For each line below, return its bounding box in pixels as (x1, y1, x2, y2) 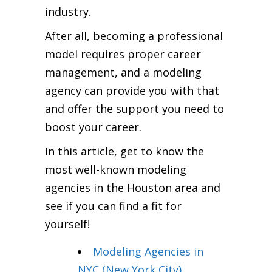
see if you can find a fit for (45, 198, 182, 213)
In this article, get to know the (45, 143, 204, 158)
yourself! (45, 216, 90, 231)
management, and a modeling (45, 64, 202, 80)
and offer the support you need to (45, 101, 224, 116)
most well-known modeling (45, 161, 186, 177)
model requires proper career (45, 46, 201, 61)
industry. (45, 4, 91, 19)
